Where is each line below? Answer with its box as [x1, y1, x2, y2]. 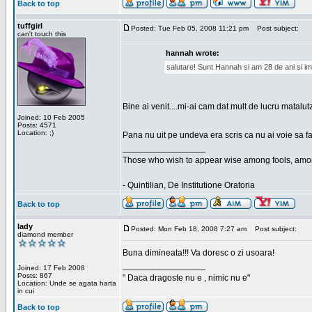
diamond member [17, 231, 73, 238]
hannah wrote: [165, 49, 219, 57]
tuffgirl [17, 22, 42, 30]
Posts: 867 [17, 272, 52, 279]
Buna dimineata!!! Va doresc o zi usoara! [123, 248, 274, 258]
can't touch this [17, 30, 66, 38]
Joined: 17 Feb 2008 [17, 264, 85, 272]
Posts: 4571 [17, 121, 56, 129]
